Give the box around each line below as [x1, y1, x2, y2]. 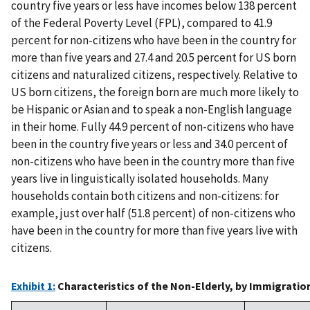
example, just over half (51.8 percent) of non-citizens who [11, 206, 295, 221]
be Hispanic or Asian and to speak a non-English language [11, 102, 292, 118]
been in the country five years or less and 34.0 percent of [11, 136, 288, 152]
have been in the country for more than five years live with [11, 223, 298, 239]
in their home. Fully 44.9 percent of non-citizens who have [11, 119, 294, 135]
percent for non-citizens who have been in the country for [11, 33, 296, 48]
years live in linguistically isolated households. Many [11, 171, 268, 187]
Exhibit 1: [11, 279, 55, 293]
